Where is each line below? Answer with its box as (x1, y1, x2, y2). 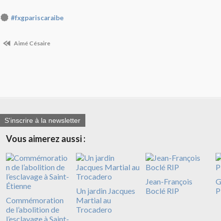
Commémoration (6, 195, 64, 205)
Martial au (75, 195, 111, 205)
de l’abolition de (6, 204, 59, 214)
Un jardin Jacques (75, 185, 135, 195)
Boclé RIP (146, 185, 179, 195)
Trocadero (75, 204, 112, 214)
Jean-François (146, 176, 192, 186)
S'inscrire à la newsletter (4, 116, 80, 124)
